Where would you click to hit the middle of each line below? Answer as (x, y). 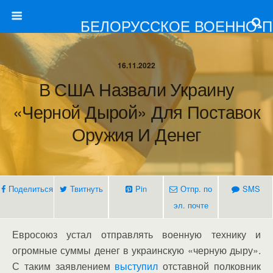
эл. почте (191, 205)
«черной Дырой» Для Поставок (136, 111)
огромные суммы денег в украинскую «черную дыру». (136, 250)
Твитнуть (86, 189)
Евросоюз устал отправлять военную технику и (136, 234)
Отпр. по (196, 189)
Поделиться (30, 189)
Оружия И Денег (136, 134)
